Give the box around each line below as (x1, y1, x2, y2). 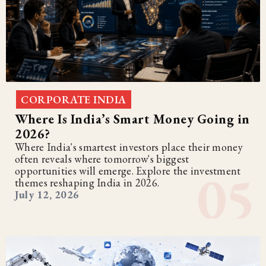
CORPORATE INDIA (21, 92, 126, 106)
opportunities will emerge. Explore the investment (15, 163, 241, 178)
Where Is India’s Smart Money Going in (15, 110, 250, 128)
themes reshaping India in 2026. (15, 175, 160, 189)
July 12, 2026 (15, 187, 80, 201)
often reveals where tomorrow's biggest (15, 151, 189, 166)
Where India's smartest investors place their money (15, 140, 243, 154)
